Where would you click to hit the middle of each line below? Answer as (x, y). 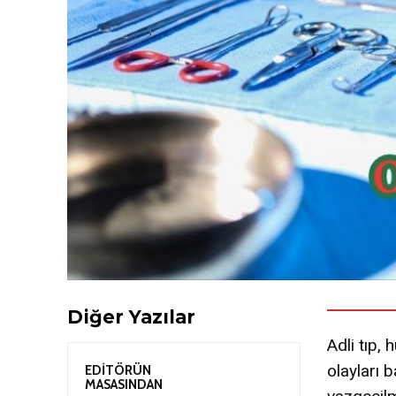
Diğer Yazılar (131, 316)
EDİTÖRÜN (118, 370)
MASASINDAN (124, 384)
